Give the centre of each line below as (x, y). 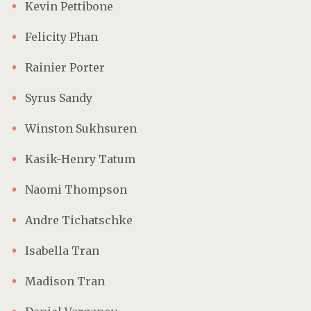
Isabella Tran (62, 250)
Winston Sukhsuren (81, 128)
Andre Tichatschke (79, 220)
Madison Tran (65, 281)
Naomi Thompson (76, 189)
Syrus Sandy (59, 98)
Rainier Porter (65, 67)
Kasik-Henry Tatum (80, 159)
